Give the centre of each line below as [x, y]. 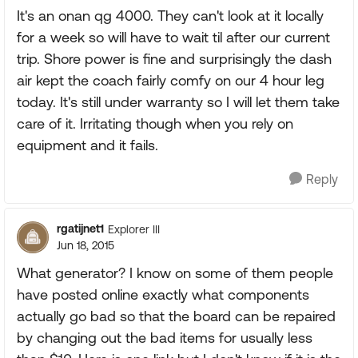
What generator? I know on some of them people [175, 273]
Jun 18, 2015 [86, 245]
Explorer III [134, 229]
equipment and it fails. [88, 145]
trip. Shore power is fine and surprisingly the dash [174, 59]
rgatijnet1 [80, 229]
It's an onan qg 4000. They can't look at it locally [170, 16]
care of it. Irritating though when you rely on [155, 123]
